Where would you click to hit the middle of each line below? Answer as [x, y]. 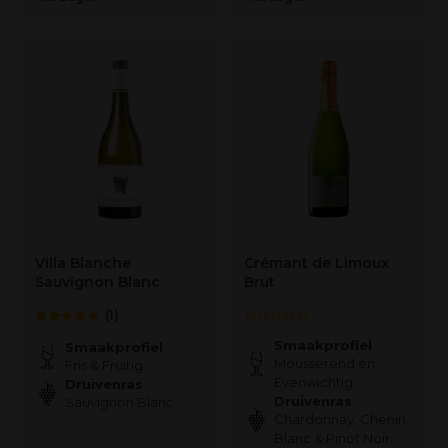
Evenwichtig [313, 382]
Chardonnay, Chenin [340, 419]
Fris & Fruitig [104, 365]
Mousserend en [324, 363]
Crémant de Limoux [316, 263]
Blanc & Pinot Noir [332, 438]
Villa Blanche [83, 263]
